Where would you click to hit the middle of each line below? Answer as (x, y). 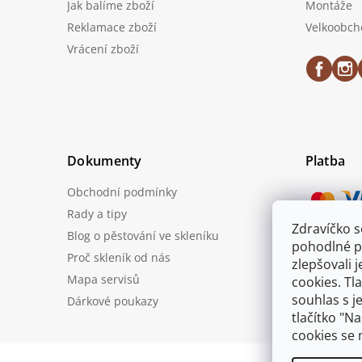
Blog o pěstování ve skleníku (143, 235)
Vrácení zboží (103, 48)
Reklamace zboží (112, 27)
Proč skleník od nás (119, 257)
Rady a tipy (97, 213)
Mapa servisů (103, 279)
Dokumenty (105, 161)
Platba (325, 161)
